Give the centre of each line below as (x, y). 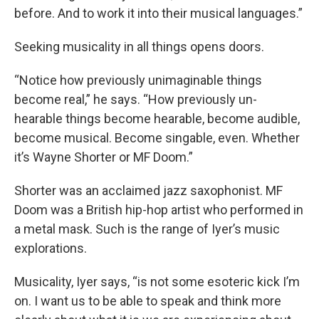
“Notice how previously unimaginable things (138, 80)
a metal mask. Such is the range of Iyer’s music (147, 229)
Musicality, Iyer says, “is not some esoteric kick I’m (157, 281)
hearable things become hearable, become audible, (157, 118)
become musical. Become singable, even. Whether (157, 137)
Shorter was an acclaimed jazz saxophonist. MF (148, 190)
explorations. (51, 248)
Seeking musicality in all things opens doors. (139, 46)
